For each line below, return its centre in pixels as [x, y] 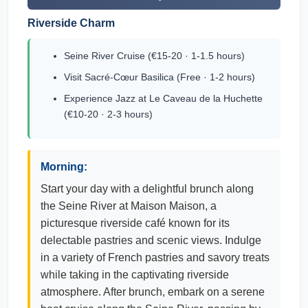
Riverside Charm [71, 23]
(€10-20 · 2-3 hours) [108, 114]
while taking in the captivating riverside [135, 275]
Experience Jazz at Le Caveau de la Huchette [163, 98]
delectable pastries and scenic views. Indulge [151, 240]
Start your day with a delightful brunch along [147, 189]
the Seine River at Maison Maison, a [129, 206]
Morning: [64, 167]
